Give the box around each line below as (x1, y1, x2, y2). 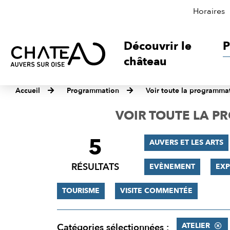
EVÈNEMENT (149, 162, 195, 171)
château (124, 54, 167, 69)
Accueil (15, 86, 40, 95)
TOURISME (62, 186, 100, 196)
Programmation (67, 86, 119, 95)
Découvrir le (124, 39, 192, 54)
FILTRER (56, 134, 101, 149)
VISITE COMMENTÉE (120, 186, 193, 196)
